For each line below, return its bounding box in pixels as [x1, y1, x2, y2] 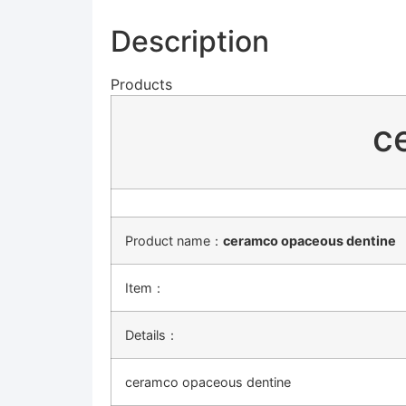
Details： [125, 327, 179, 343]
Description [111, 24, 269, 60]
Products [111, 75, 172, 94]
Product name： [125, 233, 223, 249]
